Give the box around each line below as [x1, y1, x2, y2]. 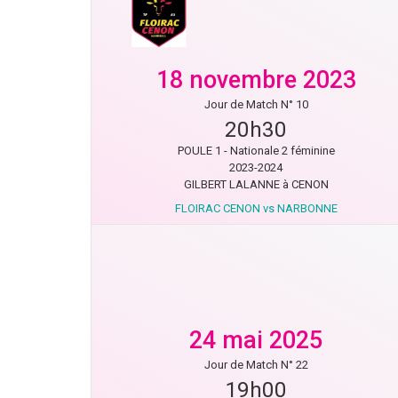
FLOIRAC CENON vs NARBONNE [174, 202, 338, 215]
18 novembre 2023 [155, 66, 356, 94]
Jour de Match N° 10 [203, 98, 308, 111]
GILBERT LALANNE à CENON [183, 178, 329, 191]
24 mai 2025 [189, 326, 322, 354]
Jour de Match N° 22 [203, 358, 308, 371]
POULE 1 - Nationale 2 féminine [177, 144, 335, 157]
